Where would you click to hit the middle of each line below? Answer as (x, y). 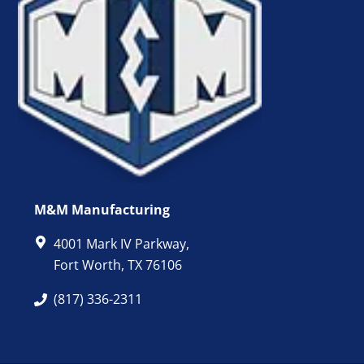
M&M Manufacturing (102, 210)
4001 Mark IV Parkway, (122, 244)
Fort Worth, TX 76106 (118, 265)
